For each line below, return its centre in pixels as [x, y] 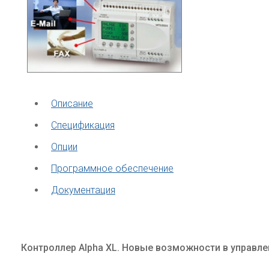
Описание [72, 104]
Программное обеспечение [112, 168]
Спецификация [83, 125]
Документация [83, 190]
